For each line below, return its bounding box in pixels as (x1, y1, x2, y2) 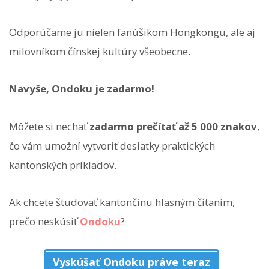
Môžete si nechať (9, 119, 89, 133)
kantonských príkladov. (9, 157, 116, 172)
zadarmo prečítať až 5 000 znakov (89, 119, 257, 133)
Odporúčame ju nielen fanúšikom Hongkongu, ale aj (9, 25, 255, 40)
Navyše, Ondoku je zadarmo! (9, 82, 154, 96)
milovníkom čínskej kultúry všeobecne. (9, 44, 190, 59)
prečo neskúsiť (9, 214, 80, 228)
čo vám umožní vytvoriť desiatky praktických (9, 138, 215, 153)
